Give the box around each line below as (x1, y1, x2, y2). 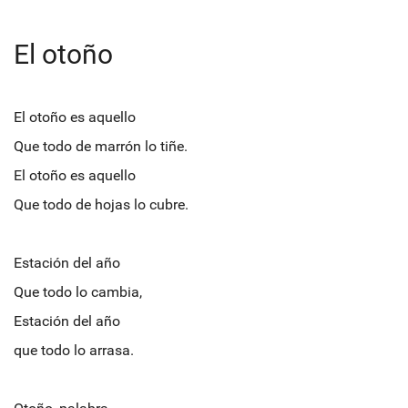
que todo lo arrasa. (14, 341, 134, 359)
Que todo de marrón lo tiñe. (14, 137, 188, 155)
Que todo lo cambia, (14, 282, 142, 301)
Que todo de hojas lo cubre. (14, 195, 189, 213)
